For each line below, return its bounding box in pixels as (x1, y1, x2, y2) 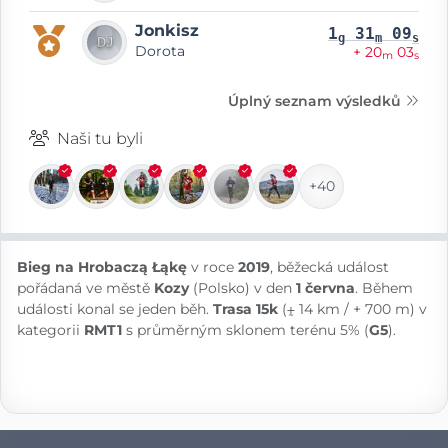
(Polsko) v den (189, 278, 296, 297)
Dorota (135, 42, 185, 60)
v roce (187, 257, 238, 276)
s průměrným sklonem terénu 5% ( (122, 320, 369, 339)
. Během (355, 278, 413, 297)
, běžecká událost (270, 257, 389, 276)
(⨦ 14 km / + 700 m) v (278, 299, 427, 318)
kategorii (17, 320, 84, 339)
